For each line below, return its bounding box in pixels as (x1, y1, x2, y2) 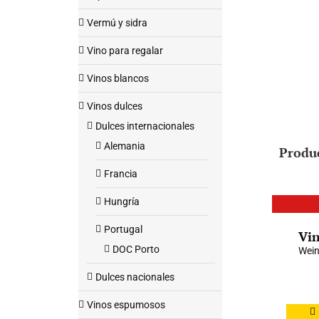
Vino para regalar (87, 45, 163, 56)
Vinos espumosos (87, 299, 165, 310)
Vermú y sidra (87, 17, 147, 28)
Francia (104, 168, 137, 179)
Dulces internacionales (95, 120, 194, 132)
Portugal (104, 224, 142, 235)
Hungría (104, 196, 140, 207)
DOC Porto (113, 244, 159, 255)
